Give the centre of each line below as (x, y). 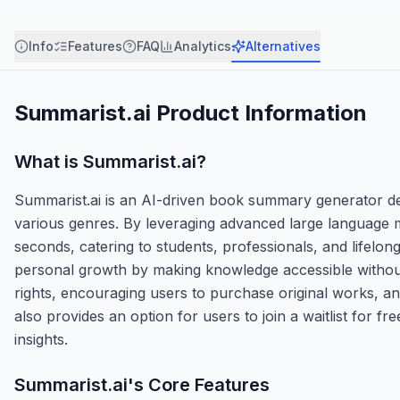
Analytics (203, 46)
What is (49, 161)
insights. (41, 339)
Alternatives (283, 46)
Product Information (259, 112)
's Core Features (199, 384)
